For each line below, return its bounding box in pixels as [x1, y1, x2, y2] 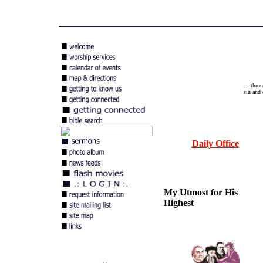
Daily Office [191, 139, 239, 149]
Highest [164, 198, 194, 208]
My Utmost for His [164, 187, 238, 197]
